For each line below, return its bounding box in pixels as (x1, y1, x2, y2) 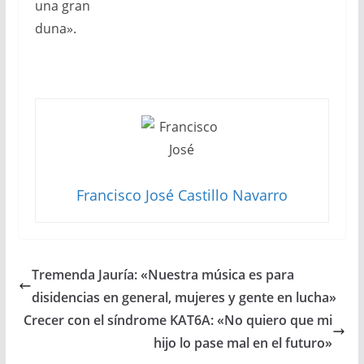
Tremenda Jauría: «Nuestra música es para (31, 266, 294, 284)
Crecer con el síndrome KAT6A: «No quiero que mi (24, 311, 333, 330)
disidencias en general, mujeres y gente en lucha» (31, 288, 336, 307)
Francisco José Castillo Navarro (76, 185, 288, 206)
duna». (34, 19, 76, 38)
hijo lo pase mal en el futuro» (154, 334, 333, 353)
